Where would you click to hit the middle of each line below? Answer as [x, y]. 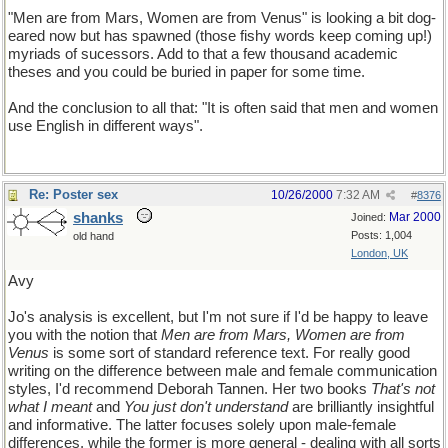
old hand [93, 236]
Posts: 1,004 [381, 235]
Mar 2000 [415, 217]
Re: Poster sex [73, 194]
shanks [98, 218]
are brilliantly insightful [361, 407]
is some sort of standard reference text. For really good [229, 353]
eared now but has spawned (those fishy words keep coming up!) [220, 36]
